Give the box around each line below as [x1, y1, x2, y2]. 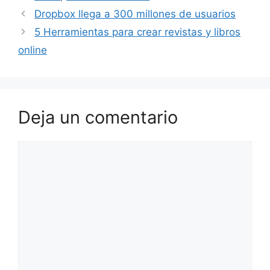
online [18, 44, 47, 56]
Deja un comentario [18, 107, 178, 128]
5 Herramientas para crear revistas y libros [34, 26, 241, 38]
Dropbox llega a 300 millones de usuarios [34, 8, 236, 20]
